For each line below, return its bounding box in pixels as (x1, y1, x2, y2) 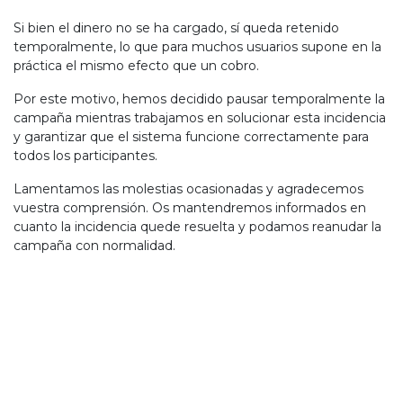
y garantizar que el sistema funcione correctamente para (13, 129, 369, 145)
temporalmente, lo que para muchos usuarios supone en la (13, 39, 381, 55)
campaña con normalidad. (13, 237, 175, 254)
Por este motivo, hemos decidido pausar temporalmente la (13, 91, 385, 107)
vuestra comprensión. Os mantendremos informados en (13, 200, 366, 216)
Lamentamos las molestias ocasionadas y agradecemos (13, 181, 363, 197)
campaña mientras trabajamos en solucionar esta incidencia (13, 110, 386, 126)
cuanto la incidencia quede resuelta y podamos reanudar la (13, 219, 381, 235)
